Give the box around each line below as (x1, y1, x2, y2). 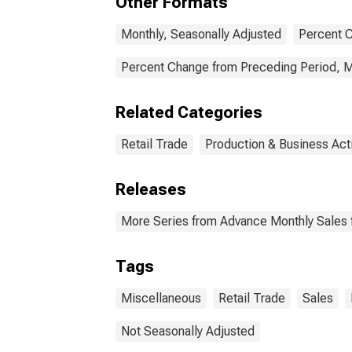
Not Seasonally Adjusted (121, 324, 255, 339)
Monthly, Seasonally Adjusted (121, 27, 281, 42)
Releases (115, 180, 186, 199)
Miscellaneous (121, 291, 201, 306)
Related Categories (115, 103, 262, 122)
